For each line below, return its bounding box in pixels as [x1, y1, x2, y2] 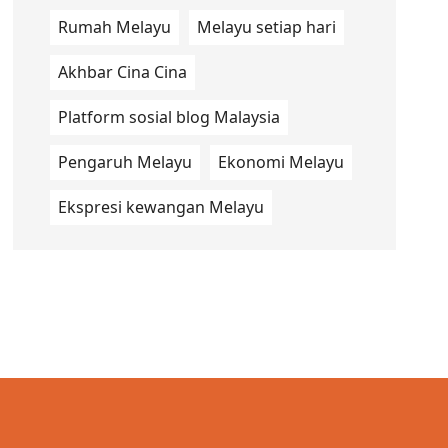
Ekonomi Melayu [217, 151, 344, 173]
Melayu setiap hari [196, 16, 336, 38]
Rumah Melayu [57, 16, 171, 38]
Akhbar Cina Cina [57, 61, 187, 83]
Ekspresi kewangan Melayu [57, 196, 264, 218]
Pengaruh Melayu [57, 151, 192, 173]
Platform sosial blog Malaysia [57, 106, 280, 128]
